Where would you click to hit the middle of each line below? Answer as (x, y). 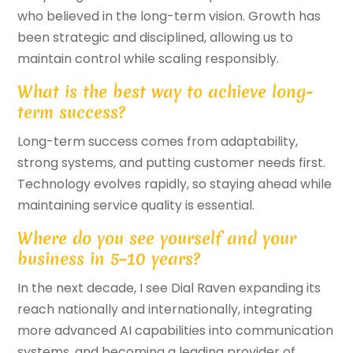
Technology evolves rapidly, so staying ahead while (175, 184)
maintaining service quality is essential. (136, 206)
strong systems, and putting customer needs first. (172, 163)
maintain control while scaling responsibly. (149, 59)
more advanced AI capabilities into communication (176, 331)
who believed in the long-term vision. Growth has (169, 17)
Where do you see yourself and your (157, 239)
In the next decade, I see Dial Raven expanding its (169, 288)
